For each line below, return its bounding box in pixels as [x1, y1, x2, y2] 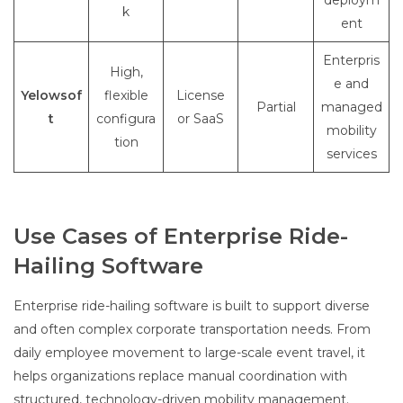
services [326, 146, 377, 163]
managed [320, 99, 382, 116]
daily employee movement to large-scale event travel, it [13, 345, 365, 362]
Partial [255, 99, 296, 116]
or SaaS [177, 111, 224, 128]
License [176, 87, 225, 104]
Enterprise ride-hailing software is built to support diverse [13, 298, 370, 315]
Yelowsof [21, 87, 82, 104]
